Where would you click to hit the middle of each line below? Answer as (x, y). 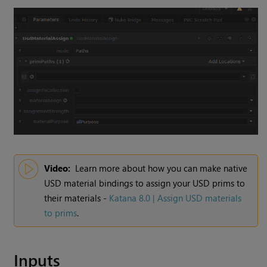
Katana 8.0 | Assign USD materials (176, 198)
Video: (58, 168)
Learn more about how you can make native (162, 168)
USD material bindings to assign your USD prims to (145, 183)
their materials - (77, 198)
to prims (61, 212)
